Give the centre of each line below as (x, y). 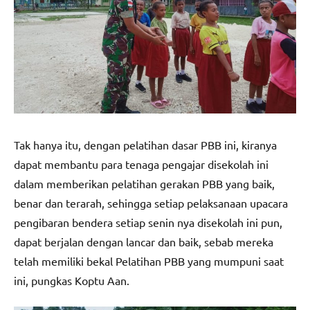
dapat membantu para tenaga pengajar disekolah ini (141, 164)
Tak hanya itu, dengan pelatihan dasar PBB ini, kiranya (145, 144)
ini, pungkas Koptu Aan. (72, 280)
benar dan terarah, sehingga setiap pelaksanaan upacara (151, 202)
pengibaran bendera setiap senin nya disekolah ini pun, (148, 222)
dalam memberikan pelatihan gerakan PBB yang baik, (144, 183)
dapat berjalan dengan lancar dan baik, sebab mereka (144, 241)
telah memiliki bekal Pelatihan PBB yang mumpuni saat (149, 261)
